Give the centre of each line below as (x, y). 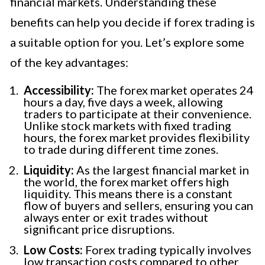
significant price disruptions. (99, 229)
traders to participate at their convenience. (138, 113)
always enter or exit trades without (116, 217)
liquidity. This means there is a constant (128, 193)
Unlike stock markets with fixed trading (127, 125)
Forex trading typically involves (167, 249)
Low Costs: (53, 249)
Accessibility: (59, 90)
